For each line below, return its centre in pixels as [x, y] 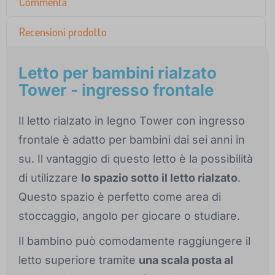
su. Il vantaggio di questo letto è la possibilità [136, 159]
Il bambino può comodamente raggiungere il [134, 241]
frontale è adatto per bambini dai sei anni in [132, 140]
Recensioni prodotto [63, 32]
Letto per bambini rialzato [118, 73]
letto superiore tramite [79, 260]
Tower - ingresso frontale [116, 90]
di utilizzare [50, 178]
